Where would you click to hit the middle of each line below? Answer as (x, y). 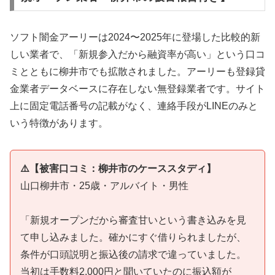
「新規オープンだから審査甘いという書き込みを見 (133, 220)
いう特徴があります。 (59, 123)
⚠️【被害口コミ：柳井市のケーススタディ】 (118, 168)
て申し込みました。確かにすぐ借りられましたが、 (133, 238)
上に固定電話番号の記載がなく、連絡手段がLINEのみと (134, 106)
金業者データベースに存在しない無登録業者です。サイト (137, 88)
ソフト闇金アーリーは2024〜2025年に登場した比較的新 (135, 37)
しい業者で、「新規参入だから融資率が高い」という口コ (137, 54)
